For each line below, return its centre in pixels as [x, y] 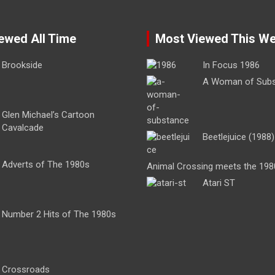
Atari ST [219, 183]
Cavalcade [22, 128]
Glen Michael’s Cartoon [48, 115]
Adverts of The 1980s [45, 165]
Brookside [22, 65]
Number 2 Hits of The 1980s [59, 215]
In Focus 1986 [231, 65]
